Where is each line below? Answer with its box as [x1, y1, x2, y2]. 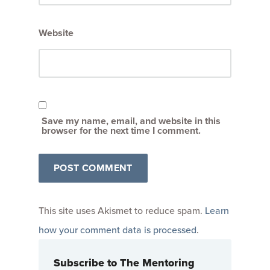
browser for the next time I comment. [42, 123, 201, 137]
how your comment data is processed [39, 222, 196, 236]
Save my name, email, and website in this [42, 113, 221, 128]
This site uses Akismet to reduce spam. [39, 203, 205, 217]
